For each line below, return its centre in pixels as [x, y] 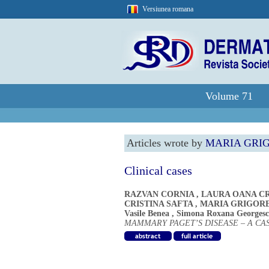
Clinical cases [158, 171]
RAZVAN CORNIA [159, 194]
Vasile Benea [147, 213]
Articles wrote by [166, 143]
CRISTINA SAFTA [159, 204]
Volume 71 [229, 96]
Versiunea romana [168, 9]
